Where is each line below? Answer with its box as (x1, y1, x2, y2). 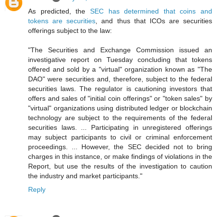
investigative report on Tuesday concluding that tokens (28, 55, 212, 63)
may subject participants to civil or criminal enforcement (28, 133, 212, 141)
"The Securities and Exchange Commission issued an (28, 46, 212, 54)
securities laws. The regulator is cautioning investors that (28, 84, 212, 93)
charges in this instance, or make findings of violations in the (28, 152, 212, 160)
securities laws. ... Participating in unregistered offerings (28, 123, 212, 131)
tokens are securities (28, 16, 96, 25)
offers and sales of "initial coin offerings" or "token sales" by (28, 94, 212, 102)
